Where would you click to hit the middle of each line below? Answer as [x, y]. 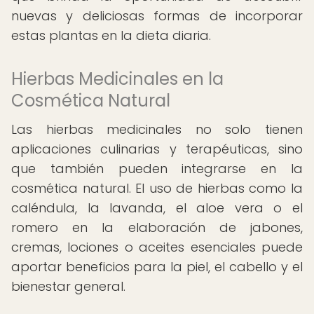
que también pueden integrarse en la [157, 169]
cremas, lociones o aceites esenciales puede [157, 247]
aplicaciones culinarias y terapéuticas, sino [157, 149]
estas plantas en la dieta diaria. [111, 35]
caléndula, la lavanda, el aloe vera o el [157, 208]
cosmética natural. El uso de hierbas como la [157, 188]
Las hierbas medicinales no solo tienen [157, 129]
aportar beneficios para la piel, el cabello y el [157, 267]
